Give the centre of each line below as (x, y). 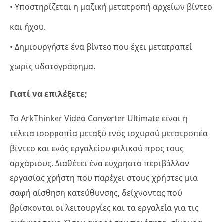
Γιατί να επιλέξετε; (49, 94)
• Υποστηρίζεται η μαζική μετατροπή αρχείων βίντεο (111, 7)
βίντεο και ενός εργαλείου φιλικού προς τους (97, 148)
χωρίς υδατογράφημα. (53, 67)
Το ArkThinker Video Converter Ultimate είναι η (99, 119)
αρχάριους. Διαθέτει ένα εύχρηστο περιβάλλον (100, 163)
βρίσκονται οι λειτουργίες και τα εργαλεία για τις (104, 208)
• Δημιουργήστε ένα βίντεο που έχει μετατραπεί (101, 47)
